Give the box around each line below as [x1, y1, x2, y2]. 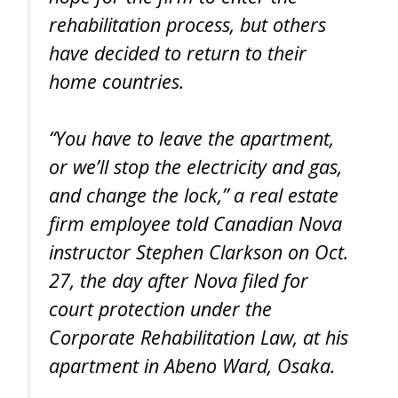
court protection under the [49, 296, 272, 322]
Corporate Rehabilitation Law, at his [49, 324, 348, 351]
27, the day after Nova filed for [49, 267, 308, 294]
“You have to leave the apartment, [49, 125, 334, 152]
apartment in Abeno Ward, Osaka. [49, 353, 335, 379]
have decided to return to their [49, 40, 306, 67]
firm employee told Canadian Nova [49, 211, 342, 237]
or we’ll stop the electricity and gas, [49, 154, 342, 180]
